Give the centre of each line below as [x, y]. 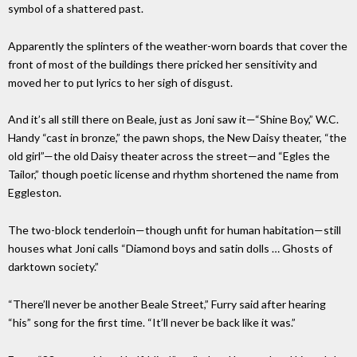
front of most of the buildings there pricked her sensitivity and [163, 64]
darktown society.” [53, 267]
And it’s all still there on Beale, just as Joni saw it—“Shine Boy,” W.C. [173, 120]
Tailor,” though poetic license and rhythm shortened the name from [173, 175]
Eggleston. [35, 193]
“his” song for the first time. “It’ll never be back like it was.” [152, 322]
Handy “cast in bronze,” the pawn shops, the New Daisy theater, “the [177, 138]
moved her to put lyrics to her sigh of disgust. [120, 82]
